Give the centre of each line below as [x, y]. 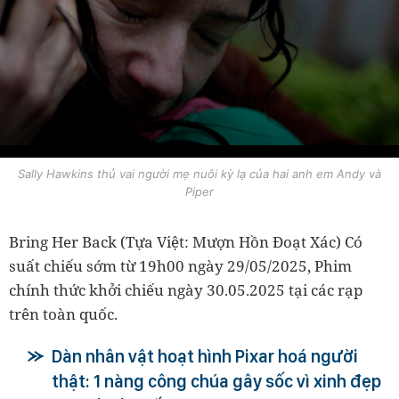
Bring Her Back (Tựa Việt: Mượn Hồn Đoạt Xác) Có [186, 242]
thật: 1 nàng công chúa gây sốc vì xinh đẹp [216, 382]
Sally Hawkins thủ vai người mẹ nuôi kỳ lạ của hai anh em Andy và [199, 174]
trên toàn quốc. [63, 314]
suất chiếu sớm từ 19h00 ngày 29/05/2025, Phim [180, 266]
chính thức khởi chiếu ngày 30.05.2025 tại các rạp [186, 290]
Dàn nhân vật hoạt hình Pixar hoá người [205, 357]
